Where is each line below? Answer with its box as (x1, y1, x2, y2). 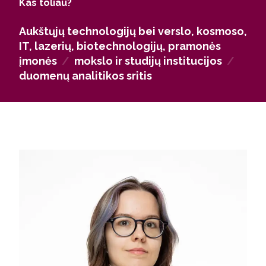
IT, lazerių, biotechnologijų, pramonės (19, 40, 221, 52)
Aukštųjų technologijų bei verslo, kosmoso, (19, 25, 247, 37)
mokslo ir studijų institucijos (74, 55, 222, 67)
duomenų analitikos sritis (19, 69, 152, 82)
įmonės (19, 55, 57, 67)
